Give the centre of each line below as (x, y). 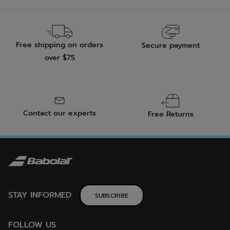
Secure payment (170, 46)
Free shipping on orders (60, 45)
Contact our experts (60, 113)
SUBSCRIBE (112, 196)
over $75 (60, 58)
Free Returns (170, 114)
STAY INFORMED (40, 195)
